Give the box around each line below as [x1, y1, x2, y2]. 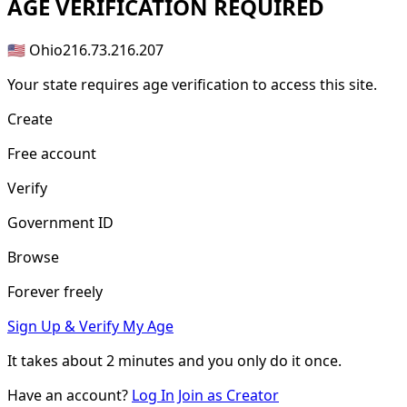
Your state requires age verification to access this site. [7, 74, 377, 94]
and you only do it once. [174, 350, 342, 371]
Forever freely [7, 281, 103, 302]
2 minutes [106, 350, 174, 371]
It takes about [7, 350, 106, 371]
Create [7, 108, 53, 129]
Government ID [7, 212, 114, 233]
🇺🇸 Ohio [7, 39, 63, 60]
